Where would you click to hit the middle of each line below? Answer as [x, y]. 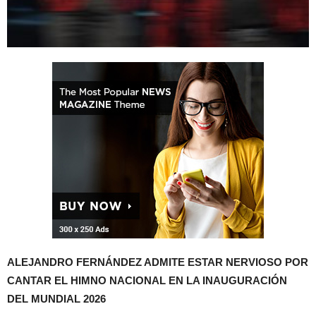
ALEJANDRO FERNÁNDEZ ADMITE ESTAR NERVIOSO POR [158, 262]
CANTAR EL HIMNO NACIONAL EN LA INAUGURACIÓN [147, 280]
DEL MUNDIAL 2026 [56, 298]
